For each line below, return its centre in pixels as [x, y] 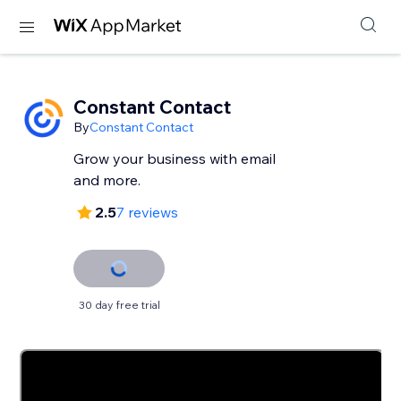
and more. [107, 180]
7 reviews [148, 212]
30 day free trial [119, 305]
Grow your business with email [175, 158]
